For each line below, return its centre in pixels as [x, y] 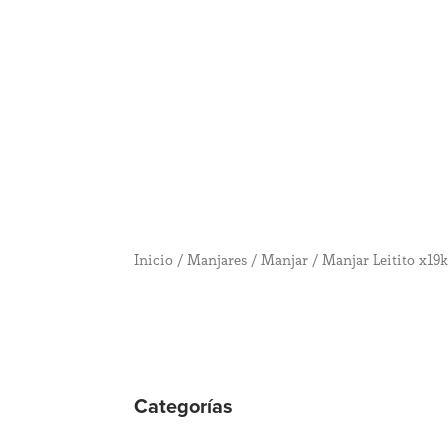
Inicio [154, 259]
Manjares [217, 259]
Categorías [184, 405]
